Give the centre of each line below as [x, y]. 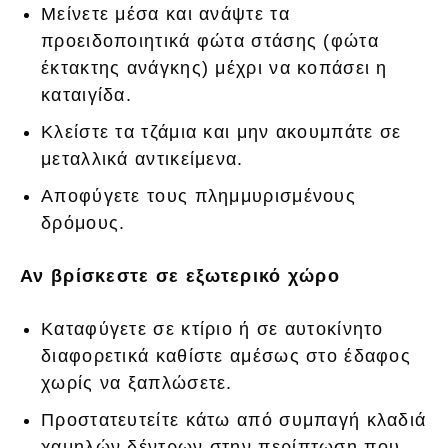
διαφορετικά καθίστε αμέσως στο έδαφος [226, 356]
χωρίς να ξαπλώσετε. [137, 383]
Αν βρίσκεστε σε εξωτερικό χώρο [180, 276]
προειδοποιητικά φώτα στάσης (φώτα [210, 41]
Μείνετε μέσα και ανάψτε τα [165, 14]
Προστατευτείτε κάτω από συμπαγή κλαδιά [234, 420]
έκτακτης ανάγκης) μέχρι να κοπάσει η [214, 68]
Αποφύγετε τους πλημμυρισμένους [198, 196]
